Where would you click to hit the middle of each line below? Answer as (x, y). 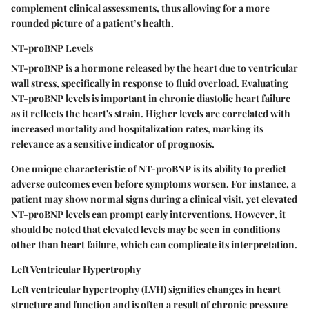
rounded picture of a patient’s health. (92, 23)
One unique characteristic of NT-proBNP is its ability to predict (149, 169)
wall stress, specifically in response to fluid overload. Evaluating (150, 83)
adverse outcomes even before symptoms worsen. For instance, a (153, 184)
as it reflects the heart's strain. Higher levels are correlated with (151, 113)
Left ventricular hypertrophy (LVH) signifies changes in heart (146, 289)
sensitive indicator (114, 144)
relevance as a (42, 144)
